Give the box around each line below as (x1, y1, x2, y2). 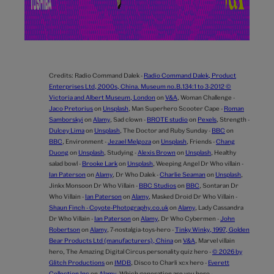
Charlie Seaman (160, 171, 206, 179)
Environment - (65, 138, 108, 146)
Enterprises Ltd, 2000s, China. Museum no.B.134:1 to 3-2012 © (49, 83, 231, 91)
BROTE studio (147, 116, 188, 124)
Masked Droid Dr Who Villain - (152, 193, 237, 201)
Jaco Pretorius (49, 105, 93, 113)
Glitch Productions (49, 259, 105, 267)
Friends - (190, 138, 216, 146)
